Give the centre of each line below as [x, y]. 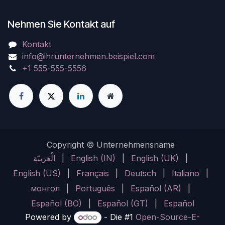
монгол [45, 188]
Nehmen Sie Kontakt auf [61, 24]
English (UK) [155, 158]
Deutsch [140, 173]
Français [92, 173]
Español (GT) [123, 203]
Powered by [50, 217]
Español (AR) [156, 188]
